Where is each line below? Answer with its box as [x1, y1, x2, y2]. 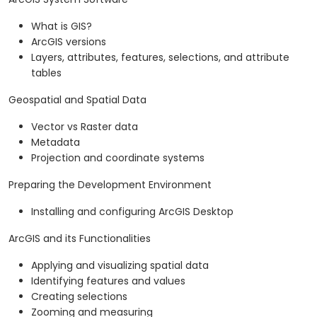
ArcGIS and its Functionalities [8, 231, 151, 246]
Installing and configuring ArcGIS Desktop [31, 204, 234, 219]
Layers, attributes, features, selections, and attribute [31, 50, 289, 65]
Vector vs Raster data [31, 120, 138, 134]
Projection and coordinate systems [31, 151, 204, 166]
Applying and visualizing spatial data [31, 258, 209, 273]
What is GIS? [31, 19, 92, 34]
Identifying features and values [31, 274, 185, 289]
